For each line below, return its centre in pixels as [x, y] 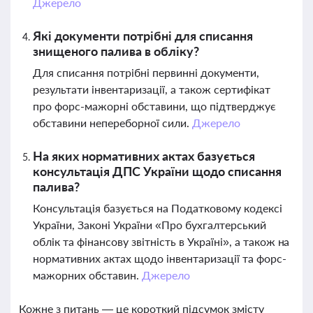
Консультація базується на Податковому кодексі [158, 208]
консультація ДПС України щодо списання [157, 171]
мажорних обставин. [87, 275]
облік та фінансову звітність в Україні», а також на [161, 241]
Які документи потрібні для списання [143, 36]
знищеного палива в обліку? [116, 51]
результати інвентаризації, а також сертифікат [152, 89]
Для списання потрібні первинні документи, [146, 72]
